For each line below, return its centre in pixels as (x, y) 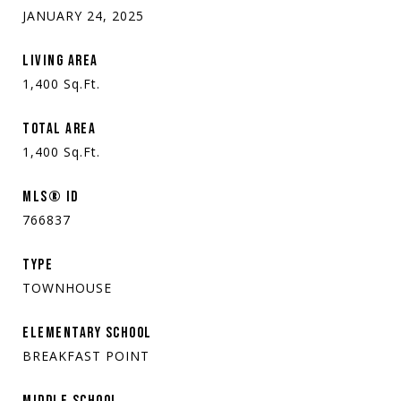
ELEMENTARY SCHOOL (87, 333)
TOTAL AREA (59, 128)
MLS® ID (51, 196)
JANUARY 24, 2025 (83, 15)
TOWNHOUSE (67, 287)
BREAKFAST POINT (86, 355)
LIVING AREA (60, 60)
